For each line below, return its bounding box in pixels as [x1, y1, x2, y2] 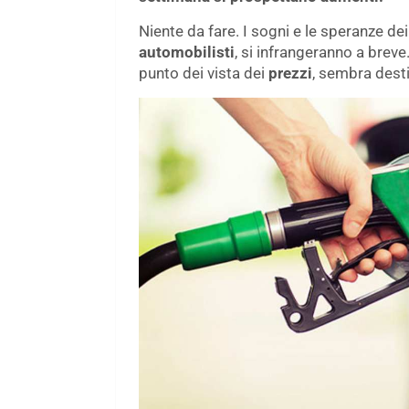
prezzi [268, 63, 312, 82]
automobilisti [139, 42, 235, 61]
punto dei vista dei [139, 63, 268, 82]
